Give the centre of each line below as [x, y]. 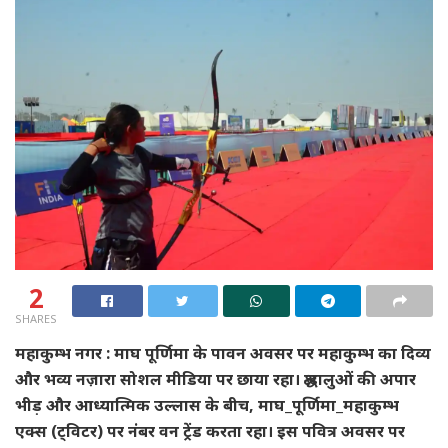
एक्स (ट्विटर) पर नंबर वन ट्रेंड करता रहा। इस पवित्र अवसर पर [210, 431]
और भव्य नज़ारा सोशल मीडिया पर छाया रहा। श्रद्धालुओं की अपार [215, 379]
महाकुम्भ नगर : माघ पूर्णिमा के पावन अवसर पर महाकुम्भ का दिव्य [223, 353]
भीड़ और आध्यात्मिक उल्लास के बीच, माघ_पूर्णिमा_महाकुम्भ [207, 405]
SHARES [36, 319]
